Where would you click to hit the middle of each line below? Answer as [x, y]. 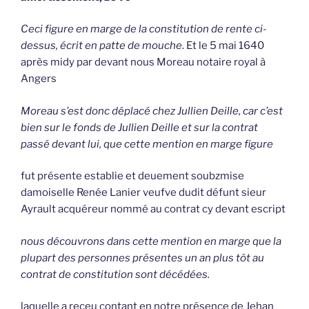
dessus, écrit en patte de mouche [101, 46]
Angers [39, 79]
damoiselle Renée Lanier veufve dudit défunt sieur [143, 193]
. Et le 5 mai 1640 [223, 46]
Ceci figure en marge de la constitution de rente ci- [144, 29]
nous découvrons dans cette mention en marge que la [151, 241]
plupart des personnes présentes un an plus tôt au [142, 258]
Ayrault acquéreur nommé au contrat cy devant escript [153, 209]
